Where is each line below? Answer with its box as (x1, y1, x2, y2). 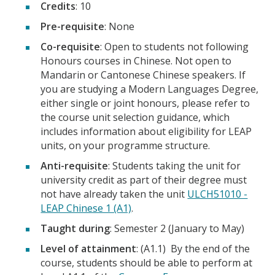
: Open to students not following (100, 39, 249, 53)
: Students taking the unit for (108, 158, 241, 172)
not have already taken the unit (41, 187, 188, 201)
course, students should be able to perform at (41, 255, 253, 269)
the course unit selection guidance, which (41, 110, 230, 124)
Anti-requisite (41, 158, 109, 172)
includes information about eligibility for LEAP (41, 124, 252, 138)
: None (104, 19, 135, 33)
